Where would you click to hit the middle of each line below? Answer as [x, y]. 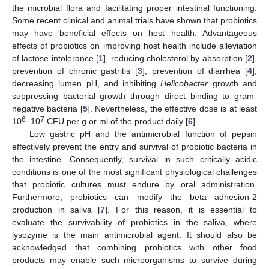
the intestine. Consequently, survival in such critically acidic [134, 159]
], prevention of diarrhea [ [195, 71]
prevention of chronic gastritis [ [75, 71]
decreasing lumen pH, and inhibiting [86, 83]
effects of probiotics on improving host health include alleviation [134, 45]
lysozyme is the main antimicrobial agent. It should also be [134, 234]
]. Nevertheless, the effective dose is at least [172, 108]
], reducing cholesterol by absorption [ [175, 58]
